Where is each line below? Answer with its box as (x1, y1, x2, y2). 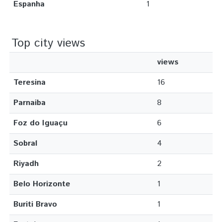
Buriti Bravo (13, 199, 57, 210)
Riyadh (13, 158, 39, 169)
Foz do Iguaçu (13, 117, 67, 129)
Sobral (13, 138, 37, 149)
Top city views (11, 35, 85, 52)
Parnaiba (13, 97, 46, 109)
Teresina (13, 77, 46, 88)
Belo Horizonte (13, 178, 70, 190)
